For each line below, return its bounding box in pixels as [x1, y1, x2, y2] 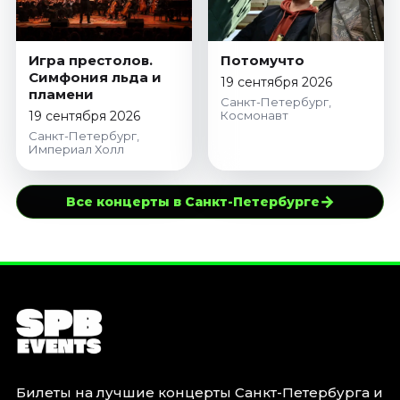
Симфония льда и [28, 68, 162, 86]
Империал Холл [28, 141, 124, 156]
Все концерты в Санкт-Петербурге [65, 193, 320, 210]
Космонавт [221, 107, 288, 122]
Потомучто [221, 51, 304, 69]
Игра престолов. [28, 51, 153, 69]
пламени [28, 85, 94, 103]
